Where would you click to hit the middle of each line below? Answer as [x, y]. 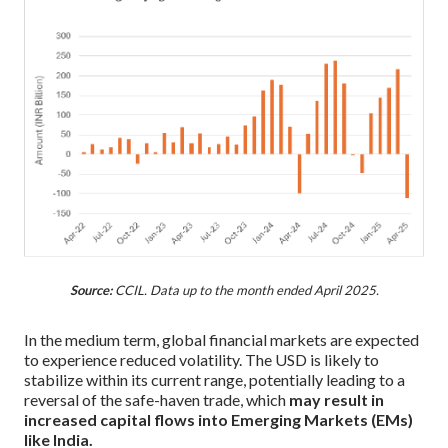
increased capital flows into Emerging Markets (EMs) [218, 420]
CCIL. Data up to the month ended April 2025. [245, 290]
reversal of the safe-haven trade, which [156, 400]
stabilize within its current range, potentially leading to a [214, 380]
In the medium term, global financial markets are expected [221, 340]
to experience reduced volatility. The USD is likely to [201, 360]
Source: [90, 290]
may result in [336, 400]
